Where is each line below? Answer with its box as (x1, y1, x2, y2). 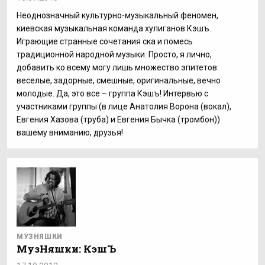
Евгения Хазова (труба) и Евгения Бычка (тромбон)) (17, 115, 220, 124)
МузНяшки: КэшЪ (17, 242, 117, 256)
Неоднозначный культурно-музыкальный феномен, (17, 11, 218, 20)
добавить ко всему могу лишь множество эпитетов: (17, 63, 219, 72)
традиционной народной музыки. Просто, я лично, (17, 50, 212, 59)
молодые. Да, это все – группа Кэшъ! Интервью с (17, 89, 208, 98)
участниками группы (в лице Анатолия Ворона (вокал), (17, 102, 231, 111)
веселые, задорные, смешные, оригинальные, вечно (17, 76, 221, 85)
